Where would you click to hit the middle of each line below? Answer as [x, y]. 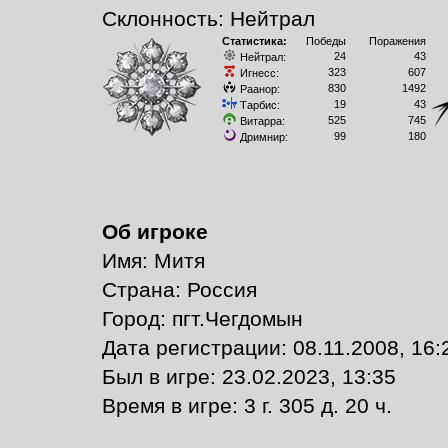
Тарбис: [258, 105]
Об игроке [154, 232]
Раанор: [258, 89]
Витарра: [260, 121]
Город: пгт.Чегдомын [202, 319]
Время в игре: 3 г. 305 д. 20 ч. [246, 406]
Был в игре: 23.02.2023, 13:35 [248, 377]
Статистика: [254, 41]
